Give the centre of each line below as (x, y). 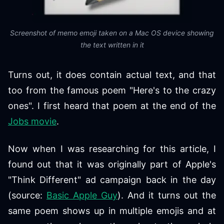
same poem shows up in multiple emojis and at (112, 211)
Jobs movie (32, 121)
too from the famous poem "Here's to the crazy (112, 90)
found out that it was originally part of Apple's (112, 164)
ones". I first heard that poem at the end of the (112, 106)
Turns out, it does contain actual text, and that (112, 75)
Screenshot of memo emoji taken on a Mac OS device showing (112, 33)
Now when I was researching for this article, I (112, 149)
